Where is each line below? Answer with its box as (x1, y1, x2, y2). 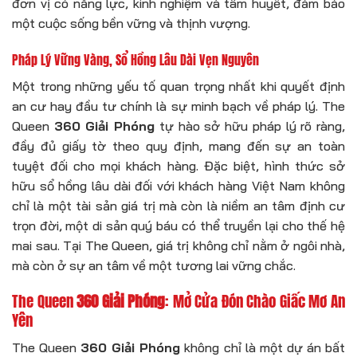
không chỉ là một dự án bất (180, 339, 346, 355)
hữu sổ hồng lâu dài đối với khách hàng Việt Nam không (12, 177, 345, 194)
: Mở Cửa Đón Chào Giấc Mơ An (165, 289, 346, 313)
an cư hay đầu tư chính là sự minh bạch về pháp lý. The (12, 97, 345, 114)
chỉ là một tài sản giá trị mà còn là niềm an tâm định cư (12, 197, 345, 214)
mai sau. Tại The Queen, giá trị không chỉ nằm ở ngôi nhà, (12, 237, 345, 253)
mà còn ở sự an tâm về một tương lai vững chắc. (12, 257, 296, 273)
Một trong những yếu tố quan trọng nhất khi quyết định (12, 77, 345, 94)
